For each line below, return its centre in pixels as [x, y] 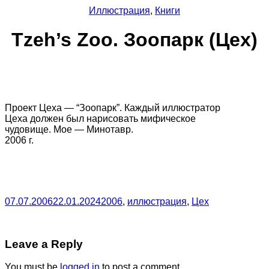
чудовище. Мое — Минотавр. [69, 129]
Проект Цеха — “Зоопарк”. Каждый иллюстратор [113, 107]
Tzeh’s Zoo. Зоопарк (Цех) [134, 40]
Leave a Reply [44, 244]
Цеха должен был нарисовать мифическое [100, 118]
